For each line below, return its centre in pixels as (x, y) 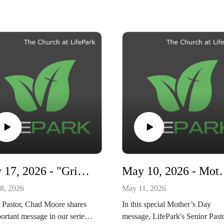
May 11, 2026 (144, 188)
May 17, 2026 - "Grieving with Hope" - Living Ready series (83, 171)
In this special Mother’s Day (166, 204)
